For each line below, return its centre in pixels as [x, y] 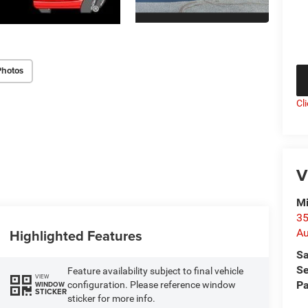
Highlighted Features [76, 235]
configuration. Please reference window [151, 284]
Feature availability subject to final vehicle [155, 271]
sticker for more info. [111, 298]
